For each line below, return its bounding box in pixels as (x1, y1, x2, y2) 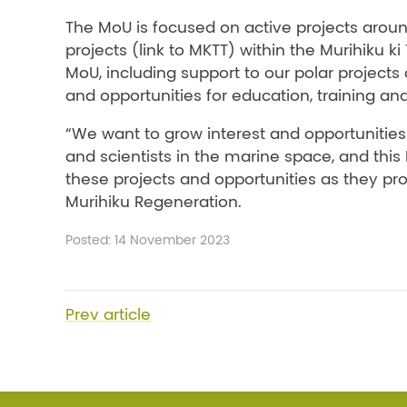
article (99, 304, 151, 324)
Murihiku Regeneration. (65, 192, 242, 212)
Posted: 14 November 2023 (65, 232, 230, 248)
